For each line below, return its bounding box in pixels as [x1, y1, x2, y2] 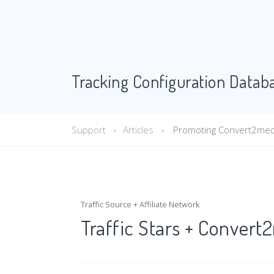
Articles [123, 124, 154, 136]
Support [72, 124, 106, 136]
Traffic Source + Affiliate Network [81, 199, 200, 210]
